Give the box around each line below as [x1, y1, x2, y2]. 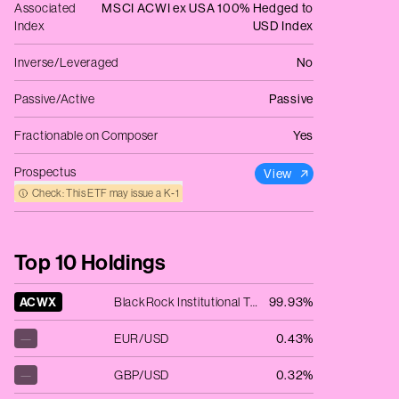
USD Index [252, 18, 313, 34]
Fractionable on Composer [14, 127, 159, 143]
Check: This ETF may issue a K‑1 [32, 186, 179, 199]
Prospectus [14, 164, 77, 180]
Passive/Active [14, 91, 95, 107]
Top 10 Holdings [14, 248, 167, 275]
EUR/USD [114, 330, 169, 346]
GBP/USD [114, 367, 169, 383]
